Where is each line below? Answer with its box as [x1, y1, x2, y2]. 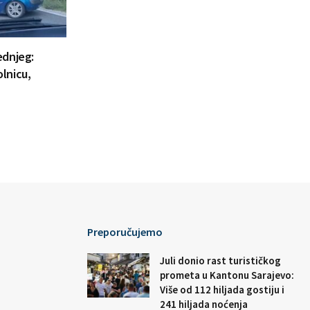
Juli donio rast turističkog [160, 253, 281, 267]
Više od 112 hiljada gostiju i [160, 282, 284, 296]
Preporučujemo [87, 224, 163, 239]
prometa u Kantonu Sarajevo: [160, 268, 294, 282]
